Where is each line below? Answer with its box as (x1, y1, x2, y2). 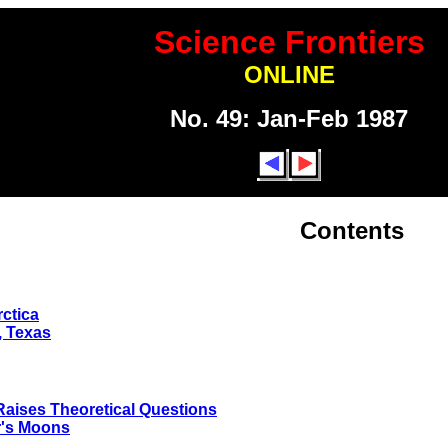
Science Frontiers (153, 24, 425, 60)
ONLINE (243, 61, 335, 88)
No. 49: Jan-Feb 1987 (170, 105, 408, 132)
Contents (300, 216, 404, 244)
